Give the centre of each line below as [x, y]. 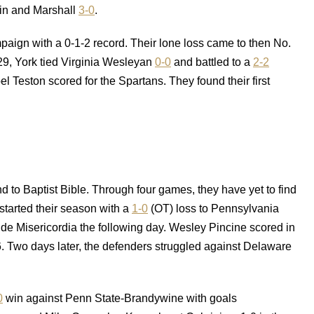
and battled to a [212, 62]
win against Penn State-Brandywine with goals [120, 298]
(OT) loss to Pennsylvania [213, 209]
